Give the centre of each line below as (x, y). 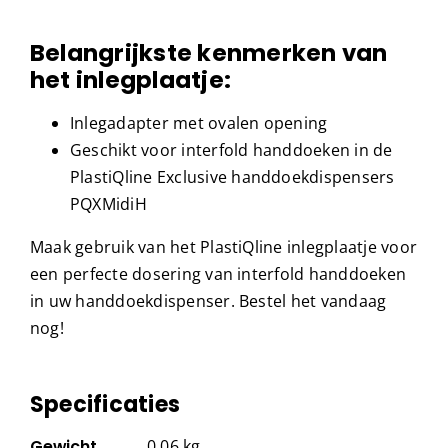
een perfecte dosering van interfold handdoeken (218, 273)
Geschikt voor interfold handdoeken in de (231, 149)
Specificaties (105, 404)
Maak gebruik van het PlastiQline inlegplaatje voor (223, 246)
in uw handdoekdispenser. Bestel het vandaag (208, 300)
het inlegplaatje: (130, 79)
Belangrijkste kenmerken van (208, 52)
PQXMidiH (108, 203)
